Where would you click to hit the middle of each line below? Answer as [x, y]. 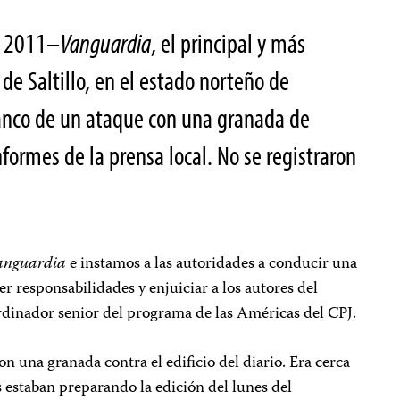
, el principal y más [229, 43]
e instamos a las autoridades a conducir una [212, 264]
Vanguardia [106, 43]
